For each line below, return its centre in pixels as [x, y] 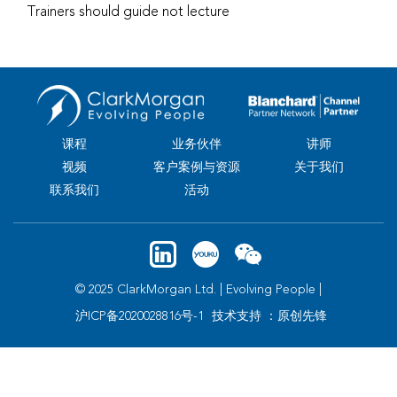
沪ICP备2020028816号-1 [139, 316]
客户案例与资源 [196, 167]
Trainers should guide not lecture [128, 12]
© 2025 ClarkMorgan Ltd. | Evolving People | [198, 289]
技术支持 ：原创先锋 [269, 316]
